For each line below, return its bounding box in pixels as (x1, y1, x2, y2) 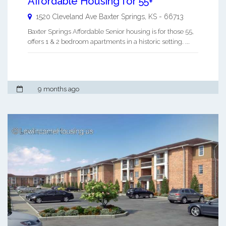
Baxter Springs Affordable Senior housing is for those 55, (28, 27, 194, 35)
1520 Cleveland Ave (36, 12, 97, 21)
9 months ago (38, 85, 79, 93)
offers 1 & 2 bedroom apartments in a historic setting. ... (28, 37, 190, 45)
